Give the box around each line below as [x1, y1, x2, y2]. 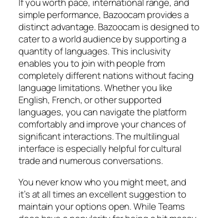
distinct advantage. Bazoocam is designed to [18, 20, 200, 34]
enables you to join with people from [18, 57, 165, 70]
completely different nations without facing [18, 69, 194, 82]
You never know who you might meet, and [18, 175, 187, 188]
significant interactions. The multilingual [18, 130, 180, 143]
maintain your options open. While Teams [18, 200, 185, 213]
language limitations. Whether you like [18, 81, 173, 94]
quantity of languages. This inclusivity [18, 45, 171, 58]
